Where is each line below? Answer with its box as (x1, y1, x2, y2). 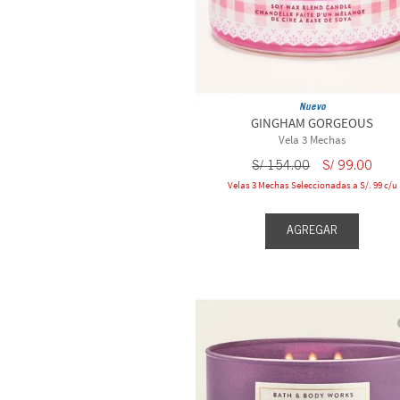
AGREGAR (287, 223, 338, 237)
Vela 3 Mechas (279, 132, 346, 148)
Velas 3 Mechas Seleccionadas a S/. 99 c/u (227, 179, 397, 192)
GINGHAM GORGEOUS (251, 114, 374, 132)
